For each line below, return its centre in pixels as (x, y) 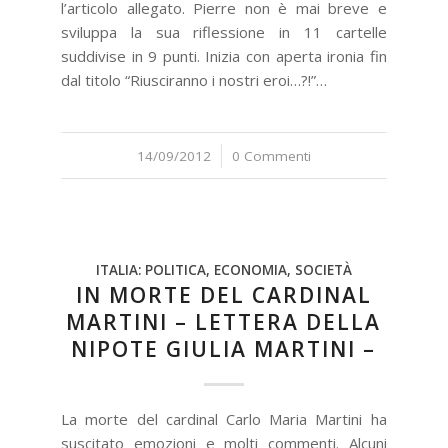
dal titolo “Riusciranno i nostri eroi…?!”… (194, 80)
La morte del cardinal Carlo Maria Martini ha (224, 419)
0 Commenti (271, 156)
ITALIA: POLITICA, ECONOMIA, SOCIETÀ (223, 270)
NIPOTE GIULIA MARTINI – (224, 349)
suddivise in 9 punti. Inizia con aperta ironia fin (224, 56)
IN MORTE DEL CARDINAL (223, 295)
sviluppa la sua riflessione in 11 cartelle (224, 32)
